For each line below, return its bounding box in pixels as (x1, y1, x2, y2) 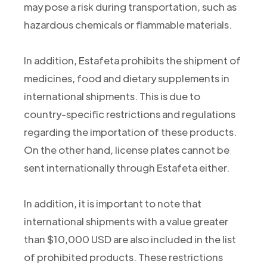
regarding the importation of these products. (23, 125, 237, 138)
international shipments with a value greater (23, 214, 228, 228)
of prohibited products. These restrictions (23, 250, 223, 263)
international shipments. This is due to (23, 89, 200, 103)
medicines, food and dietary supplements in (23, 71, 229, 85)
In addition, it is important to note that (23, 196, 201, 210)
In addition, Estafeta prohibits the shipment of (23, 53, 241, 67)
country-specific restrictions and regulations (23, 107, 235, 120)
